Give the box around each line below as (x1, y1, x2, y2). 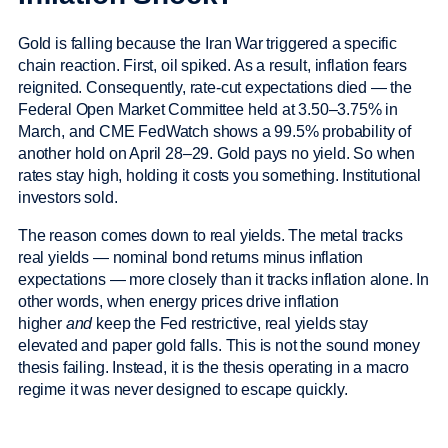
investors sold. (18, 189, 122, 207)
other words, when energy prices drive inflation (18, 293, 339, 311)
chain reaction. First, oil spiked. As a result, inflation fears (18, 57, 407, 75)
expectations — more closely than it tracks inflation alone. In (18, 271, 430, 289)
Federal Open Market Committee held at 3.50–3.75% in (18, 101, 399, 119)
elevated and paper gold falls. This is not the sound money (18, 337, 420, 355)
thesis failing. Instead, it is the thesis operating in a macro (18, 359, 410, 377)
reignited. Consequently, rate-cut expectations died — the (18, 79, 412, 97)
